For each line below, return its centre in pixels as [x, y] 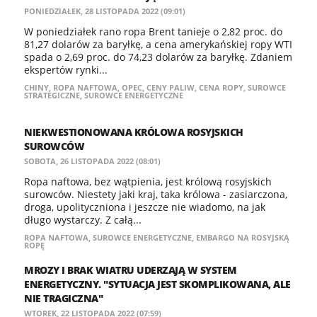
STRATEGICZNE [52, 95]
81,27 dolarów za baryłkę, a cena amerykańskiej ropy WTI [158, 44]
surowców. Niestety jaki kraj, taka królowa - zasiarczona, [156, 194]
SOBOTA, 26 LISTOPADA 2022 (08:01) [92, 161]
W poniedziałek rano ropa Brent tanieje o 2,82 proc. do [153, 31]
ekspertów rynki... [66, 70]
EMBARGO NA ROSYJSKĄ [243, 237]
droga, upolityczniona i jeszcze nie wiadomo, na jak [145, 207]
